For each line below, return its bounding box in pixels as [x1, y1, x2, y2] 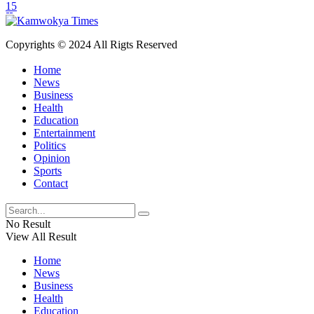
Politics [34, 139, 66, 152]
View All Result [6, 231, 76, 243]
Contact [34, 177, 68, 190]
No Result [6, 218, 50, 231]
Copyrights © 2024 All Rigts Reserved [6, 38, 177, 50]
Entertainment [34, 127, 95, 139]
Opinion [34, 152, 70, 165]
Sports [34, 165, 62, 177]
